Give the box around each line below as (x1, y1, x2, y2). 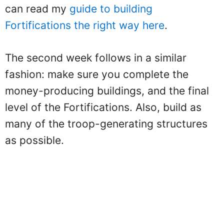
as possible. (5, 133, 64, 146)
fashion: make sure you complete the (5, 67, 188, 80)
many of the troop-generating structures (5, 117, 207, 130)
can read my (5, 2, 69, 15)
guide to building (69, 2, 152, 15)
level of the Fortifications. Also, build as (5, 100, 201, 113)
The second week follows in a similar (5, 51, 186, 64)
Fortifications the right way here (5, 19, 164, 31)
